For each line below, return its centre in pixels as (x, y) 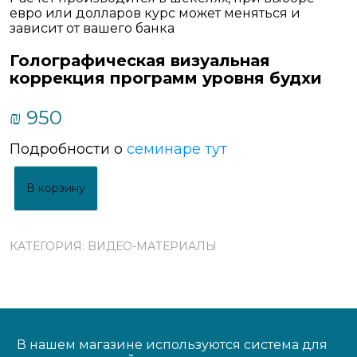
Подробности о (68, 149)
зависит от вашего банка (92, 29)
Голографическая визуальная (140, 61)
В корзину (56, 188)
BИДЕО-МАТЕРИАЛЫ (152, 247)
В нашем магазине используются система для (172, 344)
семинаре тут (177, 149)
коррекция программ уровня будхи (166, 78)
